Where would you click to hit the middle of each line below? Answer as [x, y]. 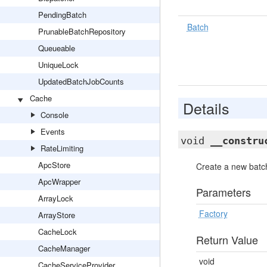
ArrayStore [57, 215]
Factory [213, 213]
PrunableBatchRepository [82, 31]
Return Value [227, 240]
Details [206, 108]
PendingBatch [62, 15]
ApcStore [54, 165]
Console [55, 115]
